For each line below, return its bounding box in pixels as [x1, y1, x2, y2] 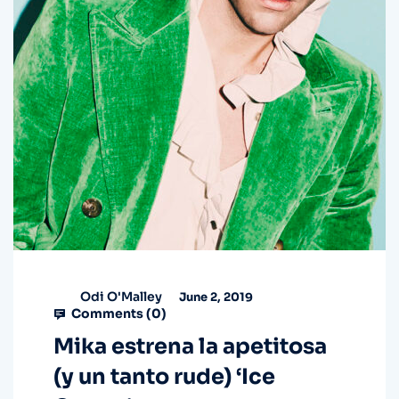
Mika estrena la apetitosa [53, 333, 327, 361]
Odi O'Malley [80, 288, 162, 305]
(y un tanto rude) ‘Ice [53, 363, 275, 391]
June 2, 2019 [176, 289, 253, 305]
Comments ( [69, 305, 151, 322]
